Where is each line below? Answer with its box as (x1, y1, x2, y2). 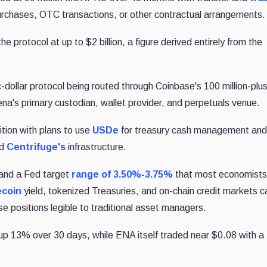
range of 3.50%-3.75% (72, 169, 173, 179)
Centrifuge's (7, 141, 66, 152)
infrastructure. (66, 141, 127, 152)
